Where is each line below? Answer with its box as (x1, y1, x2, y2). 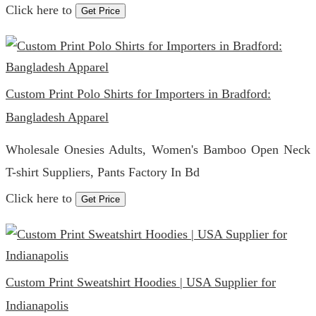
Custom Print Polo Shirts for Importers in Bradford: (6, 87, 271, 101)
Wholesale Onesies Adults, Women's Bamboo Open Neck (6, 142, 310, 157)
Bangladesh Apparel (6, 110, 109, 124)
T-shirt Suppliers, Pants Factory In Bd (6, 165, 200, 179)
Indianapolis (6, 298, 68, 312)
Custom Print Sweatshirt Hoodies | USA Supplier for (6, 275, 276, 289)
